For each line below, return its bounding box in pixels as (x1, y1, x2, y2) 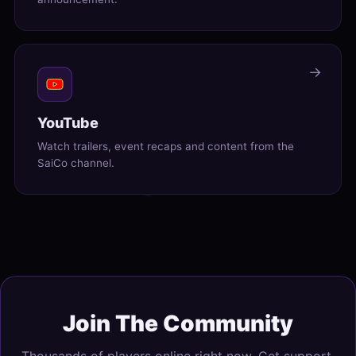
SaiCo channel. (37, 157, 114, 170)
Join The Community (63, 310, 293, 338)
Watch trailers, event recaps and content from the (37, 140, 294, 153)
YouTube (37, 114, 99, 132)
